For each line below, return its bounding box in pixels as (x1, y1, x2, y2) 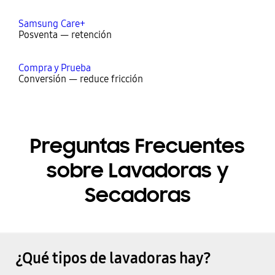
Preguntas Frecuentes (30, 133, 245, 160)
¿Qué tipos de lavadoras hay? (15, 249, 211, 268)
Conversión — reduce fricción (18, 73, 143, 85)
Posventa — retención (18, 29, 112, 41)
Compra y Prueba (18, 62, 91, 74)
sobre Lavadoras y (46, 158, 229, 184)
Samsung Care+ (18, 18, 85, 30)
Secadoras (84, 182, 191, 209)
